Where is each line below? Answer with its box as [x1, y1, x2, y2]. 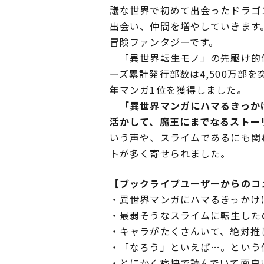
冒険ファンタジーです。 [110, 35, 219, 49]
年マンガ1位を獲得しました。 [110, 82, 247, 97]
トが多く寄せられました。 [110, 146, 231, 161]
